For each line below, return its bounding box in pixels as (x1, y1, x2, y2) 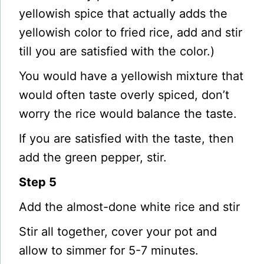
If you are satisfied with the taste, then (19, 131, 235, 146)
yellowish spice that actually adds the (19, 6, 228, 21)
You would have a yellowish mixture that (19, 68, 244, 83)
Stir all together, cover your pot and (19, 224, 217, 239)
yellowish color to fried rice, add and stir (19, 25, 243, 39)
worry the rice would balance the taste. (19, 106, 237, 121)
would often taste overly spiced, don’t (19, 87, 230, 102)
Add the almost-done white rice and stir (19, 199, 240, 214)
